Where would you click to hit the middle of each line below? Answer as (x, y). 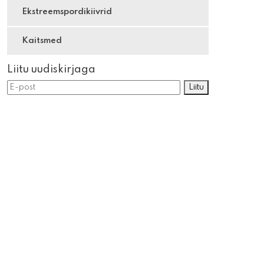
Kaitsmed (42, 40)
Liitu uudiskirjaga (52, 70)
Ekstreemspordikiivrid (67, 11)
